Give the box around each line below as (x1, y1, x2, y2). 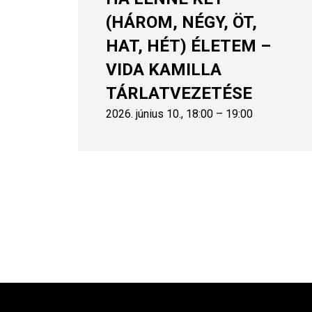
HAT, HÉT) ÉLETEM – (106, 36, 271, 56)
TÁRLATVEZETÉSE (106, 83, 252, 103)
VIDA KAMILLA (106, 59, 221, 79)
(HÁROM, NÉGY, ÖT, (106, 12, 257, 32)
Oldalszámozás (78, 198, 165, 214)
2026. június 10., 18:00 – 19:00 (106, 107, 253, 120)
